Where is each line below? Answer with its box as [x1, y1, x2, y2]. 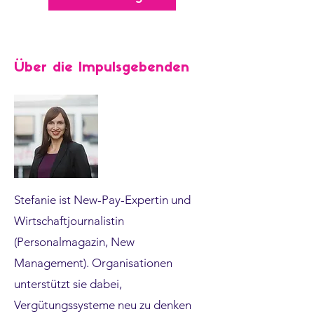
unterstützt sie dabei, [14, 277, 122, 291]
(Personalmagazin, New [14, 235, 135, 249]
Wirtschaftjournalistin [14, 214, 124, 228]
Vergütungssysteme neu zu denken [14, 298, 191, 312]
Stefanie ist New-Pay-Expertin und [14, 193, 191, 207]
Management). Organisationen [14, 256, 172, 270]
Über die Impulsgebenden [14, 61, 189, 75]
